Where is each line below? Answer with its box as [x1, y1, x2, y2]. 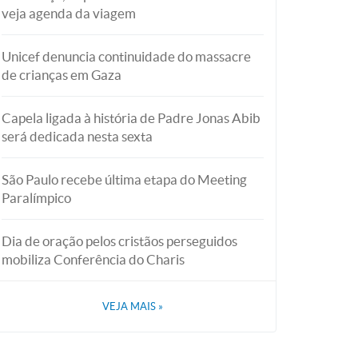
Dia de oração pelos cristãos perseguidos [2, 233, 237, 249]
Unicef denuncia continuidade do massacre [2, 49, 251, 64]
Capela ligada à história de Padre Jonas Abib [2, 110, 261, 125]
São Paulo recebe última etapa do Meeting [2, 172, 247, 187]
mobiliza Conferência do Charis [2, 252, 185, 267]
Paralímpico [2, 190, 71, 205]
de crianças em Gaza [2, 67, 121, 82]
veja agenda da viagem [2, 6, 136, 21]
